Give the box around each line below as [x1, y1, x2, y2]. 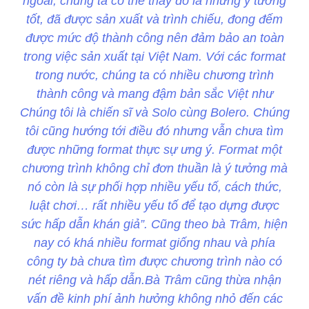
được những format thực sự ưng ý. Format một [27, 143, 282, 157]
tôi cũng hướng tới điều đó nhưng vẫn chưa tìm [26, 124, 283, 139]
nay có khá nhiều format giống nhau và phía [34, 236, 275, 250]
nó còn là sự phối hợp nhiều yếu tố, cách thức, [27, 180, 282, 195]
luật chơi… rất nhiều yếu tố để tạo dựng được [30, 199, 279, 213]
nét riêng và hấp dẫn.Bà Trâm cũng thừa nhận [28, 273, 281, 288]
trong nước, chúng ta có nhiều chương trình [35, 68, 274, 83]
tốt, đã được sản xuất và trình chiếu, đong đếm [26, 12, 283, 27]
